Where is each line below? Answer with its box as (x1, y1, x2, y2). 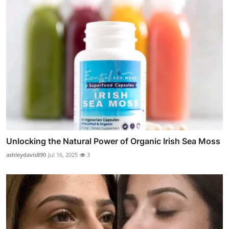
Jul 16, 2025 (48, 150, 78, 158)
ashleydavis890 (6, 150, 46, 158)
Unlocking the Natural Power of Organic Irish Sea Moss (6, 135, 220, 146)
